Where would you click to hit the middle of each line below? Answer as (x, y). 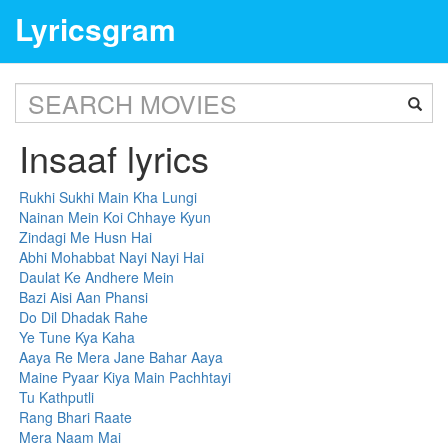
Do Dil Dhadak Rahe (84, 317)
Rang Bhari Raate (76, 417)
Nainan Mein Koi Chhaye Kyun (115, 217)
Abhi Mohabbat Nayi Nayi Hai (112, 257)
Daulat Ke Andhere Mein (97, 277)
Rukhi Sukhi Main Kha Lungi (108, 197)
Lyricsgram (95, 28)
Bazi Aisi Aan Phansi (84, 297)
